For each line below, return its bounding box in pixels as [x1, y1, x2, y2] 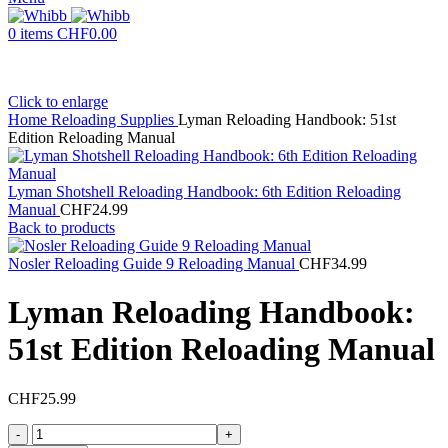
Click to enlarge [8, 93, 108, 110]
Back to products [8, 219, 115, 236]
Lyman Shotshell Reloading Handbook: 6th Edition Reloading [8, 183, 401, 200]
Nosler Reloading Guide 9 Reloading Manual [8, 255, 299, 272]
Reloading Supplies [51, 111, 178, 128]
